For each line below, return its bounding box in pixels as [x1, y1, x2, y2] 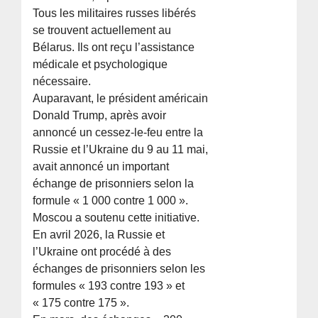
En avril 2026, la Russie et [33, 229, 165, 241]
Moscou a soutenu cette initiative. [33, 212, 200, 224]
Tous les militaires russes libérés [33, 7, 197, 20]
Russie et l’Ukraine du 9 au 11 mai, [33, 143, 209, 156]
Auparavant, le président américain [33, 92, 209, 105]
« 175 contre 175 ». [33, 297, 130, 309]
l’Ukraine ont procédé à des [33, 246, 172, 258]
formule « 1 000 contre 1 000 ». [33, 194, 189, 207]
